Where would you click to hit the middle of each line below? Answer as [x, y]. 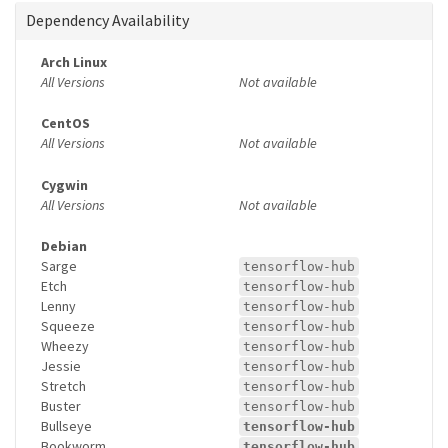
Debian [64, 246]
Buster [61, 406]
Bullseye [66, 426]
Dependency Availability [107, 20]
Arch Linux [74, 61]
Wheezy [65, 346]
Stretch [63, 386]
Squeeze [68, 326]
